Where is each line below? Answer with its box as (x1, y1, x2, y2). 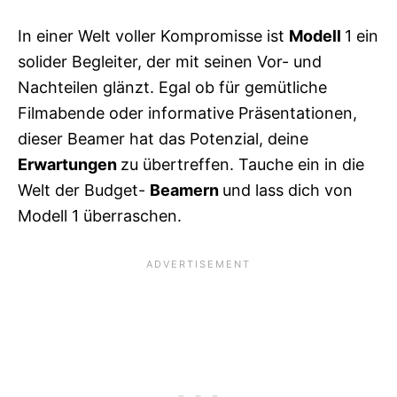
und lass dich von (222, 181, 353, 200)
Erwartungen (18, 155, 121, 175)
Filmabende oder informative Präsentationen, (18, 104, 357, 123)
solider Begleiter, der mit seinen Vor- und (18, 52, 322, 72)
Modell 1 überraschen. (18, 206, 182, 226)
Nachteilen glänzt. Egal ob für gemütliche (18, 78, 327, 97)
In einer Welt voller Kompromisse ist (18, 27, 289, 46)
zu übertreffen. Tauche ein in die (121, 155, 364, 175)
